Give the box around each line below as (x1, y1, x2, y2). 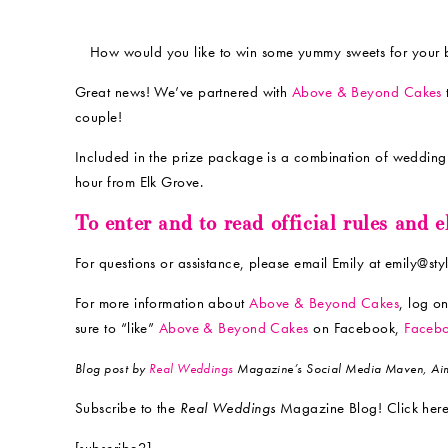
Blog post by (75, 360, 149, 377)
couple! (75, 107, 123, 127)
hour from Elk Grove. (75, 172, 203, 192)
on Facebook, (308, 318, 405, 338)
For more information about (75, 293, 250, 313)
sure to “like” (75, 318, 159, 338)
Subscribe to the (75, 398, 180, 418)
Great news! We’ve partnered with (75, 82, 292, 102)
